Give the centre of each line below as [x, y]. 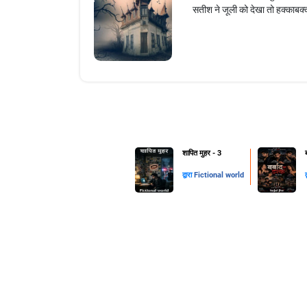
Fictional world [219, 175]
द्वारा [188, 175]
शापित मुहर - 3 [202, 153]
